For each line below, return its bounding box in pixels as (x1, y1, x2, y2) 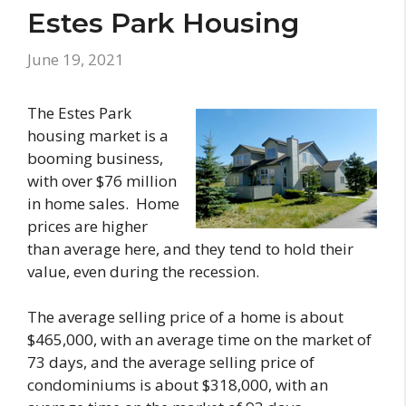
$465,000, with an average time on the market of (27, 329, 372, 351)
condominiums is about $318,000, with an (27, 374, 328, 396)
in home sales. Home (27, 192, 179, 214)
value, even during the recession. (27, 260, 259, 282)
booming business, (27, 147, 163, 169)
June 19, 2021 (27, 48, 124, 70)
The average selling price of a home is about (27, 306, 343, 328)
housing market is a (27, 124, 169, 146)
